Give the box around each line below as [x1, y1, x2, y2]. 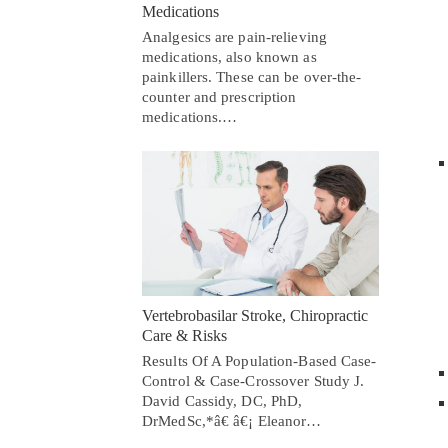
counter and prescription [142, 89, 297, 106]
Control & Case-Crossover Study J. [142, 372, 365, 389]
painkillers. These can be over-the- [142, 69, 362, 86]
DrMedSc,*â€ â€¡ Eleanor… [142, 412, 322, 429]
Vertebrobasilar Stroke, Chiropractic [142, 306, 368, 324]
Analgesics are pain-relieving [142, 29, 327, 46]
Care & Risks [142, 326, 227, 344]
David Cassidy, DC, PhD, [142, 392, 303, 409]
